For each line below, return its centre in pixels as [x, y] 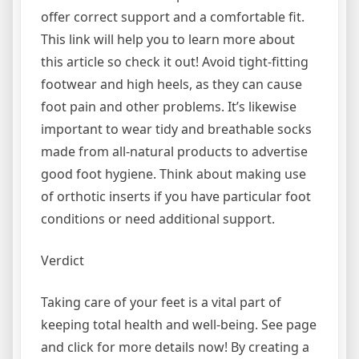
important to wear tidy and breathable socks [176, 129]
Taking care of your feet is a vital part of [161, 303]
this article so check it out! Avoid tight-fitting [175, 62]
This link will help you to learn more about [168, 40]
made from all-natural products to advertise [174, 152]
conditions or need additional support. [158, 219]
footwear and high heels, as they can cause [171, 85]
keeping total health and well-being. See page [179, 325]
